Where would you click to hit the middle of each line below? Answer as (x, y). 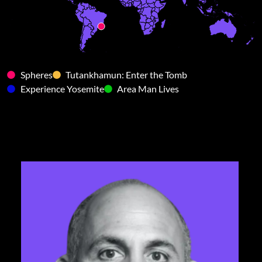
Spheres (36, 75)
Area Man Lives (148, 89)
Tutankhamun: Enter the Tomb (126, 75)
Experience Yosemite (62, 89)
